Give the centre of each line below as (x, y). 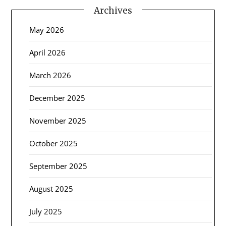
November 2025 (58, 120)
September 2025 (59, 166)
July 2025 (46, 211)
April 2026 (48, 52)
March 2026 (50, 75)
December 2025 (58, 98)
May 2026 (47, 30)
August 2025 (51, 188)
